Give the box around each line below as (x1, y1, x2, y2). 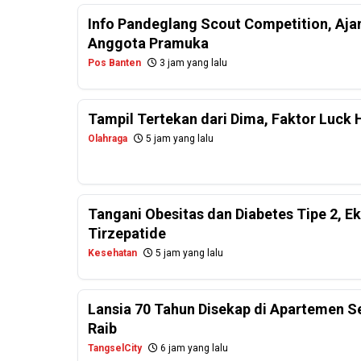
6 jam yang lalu (158, 342, 228, 355)
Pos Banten (88, 57, 141, 69)
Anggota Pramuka (88, 35, 209, 52)
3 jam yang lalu (157, 57, 227, 69)
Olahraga (88, 133, 127, 145)
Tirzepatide (88, 225, 166, 243)
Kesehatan (88, 247, 137, 259)
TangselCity (88, 342, 142, 355)
